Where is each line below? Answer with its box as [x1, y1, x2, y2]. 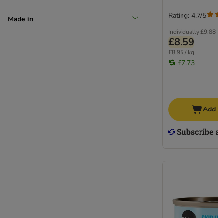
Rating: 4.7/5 [168, 11, 206, 20]
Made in [8, 14, 33, 24]
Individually [168, 28, 199, 36]
